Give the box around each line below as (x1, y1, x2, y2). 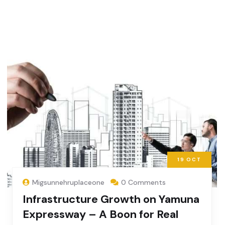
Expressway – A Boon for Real (23, 207, 178, 222)
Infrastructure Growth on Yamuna (23, 192, 199, 207)
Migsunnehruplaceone (32, 178, 104, 187)
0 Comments (121, 178, 166, 187)
